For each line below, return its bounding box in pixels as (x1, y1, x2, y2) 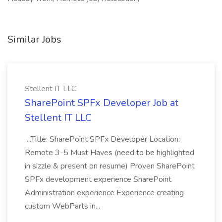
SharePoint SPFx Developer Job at (25, 96, 178, 110)
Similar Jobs (7, 33, 61, 46)
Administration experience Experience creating (25, 187, 184, 198)
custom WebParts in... (25, 201, 102, 212)
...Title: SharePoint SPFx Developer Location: (25, 134, 180, 145)
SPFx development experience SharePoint (25, 174, 171, 185)
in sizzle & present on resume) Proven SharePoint (25, 161, 195, 171)
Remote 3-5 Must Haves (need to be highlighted (25, 147, 194, 158)
